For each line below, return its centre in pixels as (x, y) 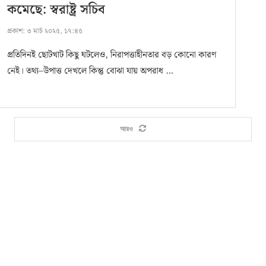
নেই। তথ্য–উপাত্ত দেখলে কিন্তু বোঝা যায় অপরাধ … (90, 72)
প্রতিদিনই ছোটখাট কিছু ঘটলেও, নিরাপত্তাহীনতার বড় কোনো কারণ (111, 56)
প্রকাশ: (16, 31)
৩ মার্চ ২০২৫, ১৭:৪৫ (53, 31)
